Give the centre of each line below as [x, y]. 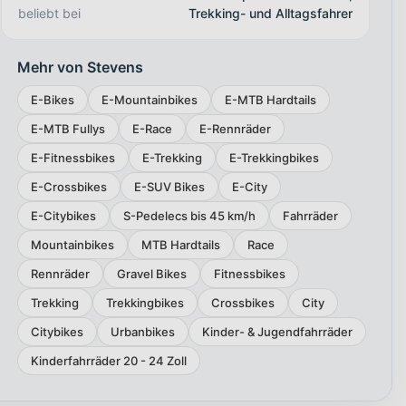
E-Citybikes [63, 215]
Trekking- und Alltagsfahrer [270, 14]
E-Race [152, 128]
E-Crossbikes [68, 186]
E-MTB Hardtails [270, 99]
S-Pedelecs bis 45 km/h [189, 215]
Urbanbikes [142, 331]
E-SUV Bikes [169, 186]
